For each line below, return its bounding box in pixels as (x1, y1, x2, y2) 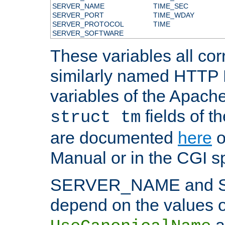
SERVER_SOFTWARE (52, 29, 124, 37)
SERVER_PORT (52, 11, 104, 19)
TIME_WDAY (153, 11, 194, 19)
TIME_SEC (153, 2, 188, 10)
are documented (50, 128, 178, 147)
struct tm (50, 107, 141, 127)
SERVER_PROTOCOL (52, 20, 124, 28)
